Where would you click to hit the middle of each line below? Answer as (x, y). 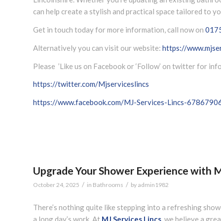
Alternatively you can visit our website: (98, 48)
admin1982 (153, 184)
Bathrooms (108, 184)
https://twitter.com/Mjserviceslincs (91, 84)
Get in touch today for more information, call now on (119, 30)
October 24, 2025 (56, 184)
